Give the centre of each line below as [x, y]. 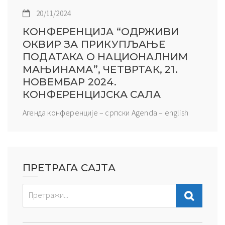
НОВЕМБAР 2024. [70, 82]
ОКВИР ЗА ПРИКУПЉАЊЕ [94, 44]
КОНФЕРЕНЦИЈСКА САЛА [92, 94]
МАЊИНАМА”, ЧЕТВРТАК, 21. [100, 69]
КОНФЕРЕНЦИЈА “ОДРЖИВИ [101, 31]
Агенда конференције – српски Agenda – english [105, 112]
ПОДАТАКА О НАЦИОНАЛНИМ [105, 57]
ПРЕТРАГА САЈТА [69, 167]
